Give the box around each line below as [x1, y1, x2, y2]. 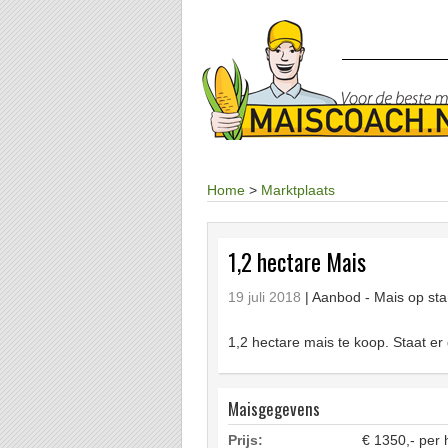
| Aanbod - [305, 289, 374, 305]
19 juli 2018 [228, 289, 301, 305]
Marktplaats [261, 182, 335, 198]
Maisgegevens [228, 396, 320, 421]
